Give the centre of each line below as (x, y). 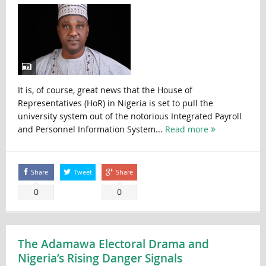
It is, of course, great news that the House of (105, 90)
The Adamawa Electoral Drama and (113, 244)
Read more (188, 129)
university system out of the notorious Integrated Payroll (129, 116)
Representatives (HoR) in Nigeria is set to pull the (115, 103)
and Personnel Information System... (91, 129)
